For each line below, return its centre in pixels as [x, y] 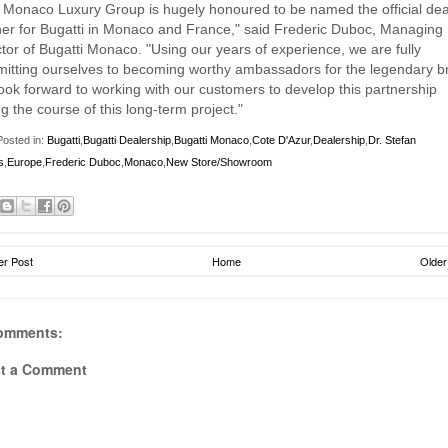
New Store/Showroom [219, 162]
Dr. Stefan [392, 140]
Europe [24, 162]
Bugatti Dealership [127, 140]
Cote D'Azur [281, 140]
